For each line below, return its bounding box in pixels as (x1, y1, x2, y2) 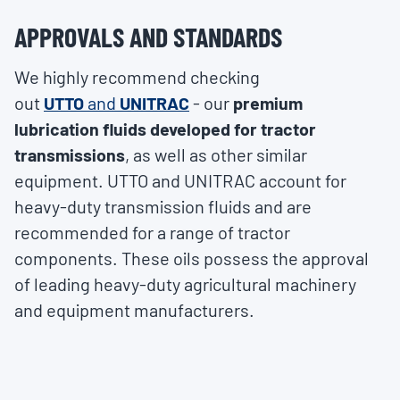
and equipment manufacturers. (14, 299, 254, 321)
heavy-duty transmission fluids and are (14, 196, 312, 218)
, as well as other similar (125, 144, 307, 166)
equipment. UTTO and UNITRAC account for (14, 170, 346, 192)
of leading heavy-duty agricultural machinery (14, 273, 356, 296)
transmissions (14, 144, 125, 166)
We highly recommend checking (14, 66, 260, 88)
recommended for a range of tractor (14, 221, 290, 244)
